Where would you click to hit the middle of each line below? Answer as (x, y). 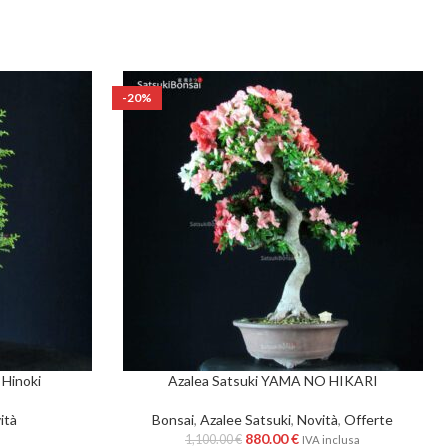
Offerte (368, 419)
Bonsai (173, 419)
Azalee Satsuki (245, 419)
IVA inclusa (331, 439)
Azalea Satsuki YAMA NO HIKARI (272, 380)
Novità (317, 419)
